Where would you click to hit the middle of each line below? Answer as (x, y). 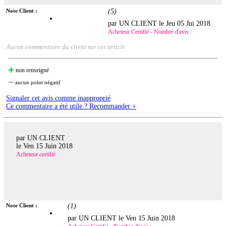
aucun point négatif (37, 82)
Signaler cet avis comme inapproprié (59, 98)
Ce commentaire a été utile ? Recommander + (71, 106)
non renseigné (32, 70)
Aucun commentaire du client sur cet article (66, 46)
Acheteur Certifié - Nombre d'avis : (150, 32)
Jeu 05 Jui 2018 (188, 23)
